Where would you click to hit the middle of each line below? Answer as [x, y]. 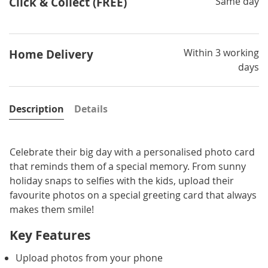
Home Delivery [51, 54]
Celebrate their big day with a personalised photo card [132, 152]
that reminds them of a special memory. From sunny [128, 166]
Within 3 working [221, 52]
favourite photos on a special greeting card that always [133, 195]
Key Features [50, 235]
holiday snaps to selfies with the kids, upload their [122, 180]
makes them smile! [52, 209]
